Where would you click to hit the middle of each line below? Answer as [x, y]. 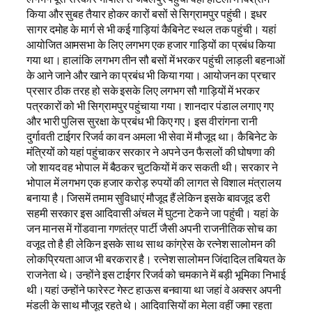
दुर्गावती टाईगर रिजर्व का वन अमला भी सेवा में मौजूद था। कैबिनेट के [152, 136]
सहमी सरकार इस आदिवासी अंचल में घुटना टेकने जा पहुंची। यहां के [153, 213]
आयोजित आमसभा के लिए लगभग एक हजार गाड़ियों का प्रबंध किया [151, 44]
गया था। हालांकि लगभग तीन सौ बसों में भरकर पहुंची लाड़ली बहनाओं [156, 60]
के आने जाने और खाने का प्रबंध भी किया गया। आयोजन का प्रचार [151, 75]
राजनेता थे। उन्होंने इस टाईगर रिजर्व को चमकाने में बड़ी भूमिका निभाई [156, 274]
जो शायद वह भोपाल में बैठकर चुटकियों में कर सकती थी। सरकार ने [152, 167]
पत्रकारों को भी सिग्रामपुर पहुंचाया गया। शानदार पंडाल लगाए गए [150, 106]
